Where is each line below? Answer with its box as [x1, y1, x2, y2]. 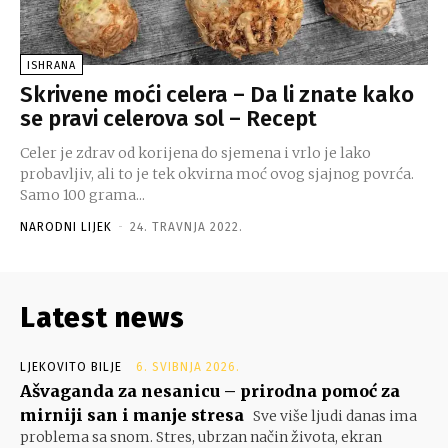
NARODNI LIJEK [20, 219, 112, 234]
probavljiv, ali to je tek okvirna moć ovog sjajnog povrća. [20, 164, 414, 183]
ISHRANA [27, 58, 76, 72]
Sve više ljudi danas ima [250, 406, 417, 425]
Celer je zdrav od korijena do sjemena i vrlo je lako [20, 143, 371, 162]
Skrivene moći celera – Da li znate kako [20, 80, 414, 108]
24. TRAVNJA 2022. [130, 219, 243, 234]
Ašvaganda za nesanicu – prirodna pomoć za [20, 380, 400, 401]
